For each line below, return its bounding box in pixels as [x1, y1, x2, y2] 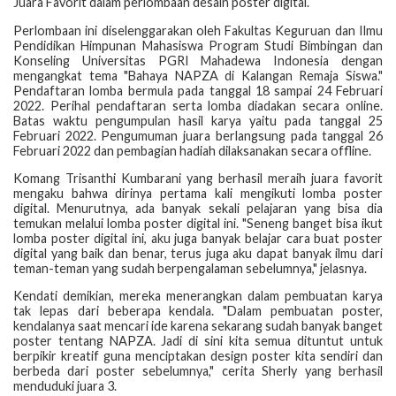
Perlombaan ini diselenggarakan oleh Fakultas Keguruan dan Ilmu [13, 22, 383, 38]
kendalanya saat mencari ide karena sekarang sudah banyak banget [13, 318, 383, 334]
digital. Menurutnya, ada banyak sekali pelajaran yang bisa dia [13, 200, 383, 216]
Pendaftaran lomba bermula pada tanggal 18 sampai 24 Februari [13, 82, 383, 98]
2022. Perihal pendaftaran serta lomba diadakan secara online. [13, 97, 383, 113]
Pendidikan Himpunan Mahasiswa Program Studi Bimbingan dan [13, 37, 383, 53]
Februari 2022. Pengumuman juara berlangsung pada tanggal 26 [13, 127, 383, 143]
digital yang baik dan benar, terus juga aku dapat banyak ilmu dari [13, 245, 383, 261]
